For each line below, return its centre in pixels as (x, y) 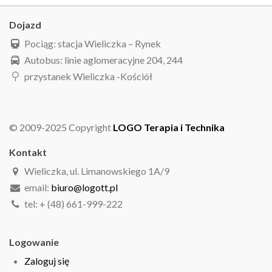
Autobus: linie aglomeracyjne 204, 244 (104, 60)
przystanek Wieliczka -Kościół (88, 76)
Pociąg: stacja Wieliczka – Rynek (93, 44)
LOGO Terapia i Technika (176, 127)
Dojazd (25, 25)
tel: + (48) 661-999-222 (73, 204)
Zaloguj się (47, 261)
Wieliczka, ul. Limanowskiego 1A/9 (97, 171)
